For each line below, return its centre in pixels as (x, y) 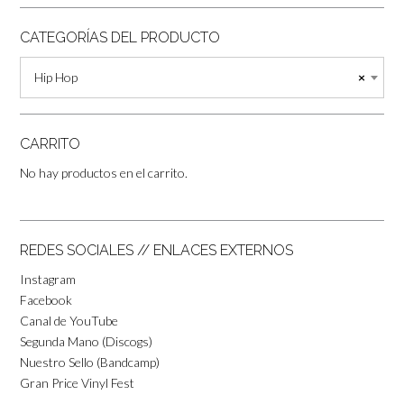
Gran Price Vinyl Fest (77, 382)
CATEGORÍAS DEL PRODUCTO (120, 37)
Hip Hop (56, 77)
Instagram (48, 279)
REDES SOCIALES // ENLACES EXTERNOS (156, 250)
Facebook (46, 299)
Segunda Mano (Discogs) (86, 341)
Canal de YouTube (69, 320)
